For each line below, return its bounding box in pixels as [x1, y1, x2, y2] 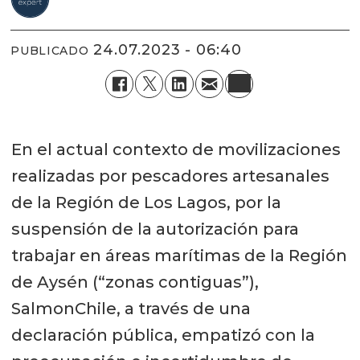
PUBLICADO [10, 43, 89, 59]
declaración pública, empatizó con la [10, 325, 315, 345]
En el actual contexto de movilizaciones [10, 139, 341, 159]
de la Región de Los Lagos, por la [10, 192, 281, 212]
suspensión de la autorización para [10, 219, 299, 239]
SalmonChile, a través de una [10, 298, 251, 318]
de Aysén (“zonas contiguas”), [10, 272, 259, 292]
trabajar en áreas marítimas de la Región [10, 245, 347, 265]
